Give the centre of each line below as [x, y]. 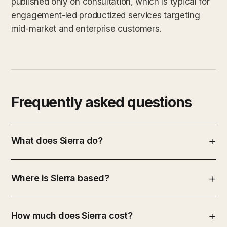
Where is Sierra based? [60, 178]
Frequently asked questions [101, 102]
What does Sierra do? [57, 140]
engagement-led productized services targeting [106, 15]
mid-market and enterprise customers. [86, 29]
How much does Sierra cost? [72, 215]
